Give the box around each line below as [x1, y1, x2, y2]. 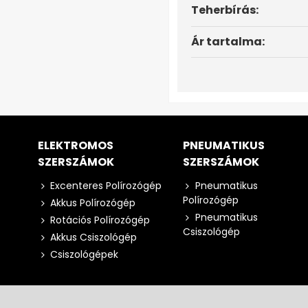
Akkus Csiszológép [50, 230, 137, 245]
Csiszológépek [50, 247, 118, 262]
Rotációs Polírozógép [50, 213, 150, 228]
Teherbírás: [191, 2, 258, 19]
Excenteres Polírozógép [50, 179, 162, 193]
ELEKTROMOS [38, 137, 113, 154]
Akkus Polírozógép [50, 196, 135, 210]
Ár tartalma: [191, 34, 265, 50]
